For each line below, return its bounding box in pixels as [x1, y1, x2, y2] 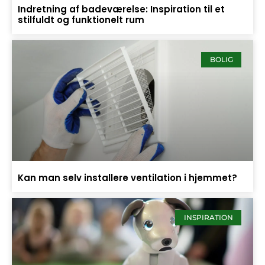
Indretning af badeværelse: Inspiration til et [18, 2, 225, 15]
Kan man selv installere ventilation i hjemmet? [18, 171, 237, 184]
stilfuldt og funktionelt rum [18, 13, 144, 26]
